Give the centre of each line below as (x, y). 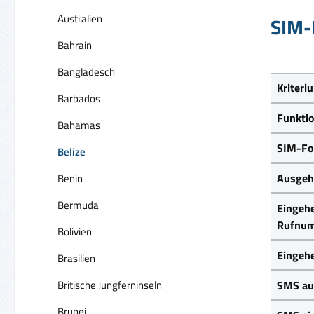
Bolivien (75, 231)
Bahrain (75, 45)
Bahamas (79, 125)
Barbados (79, 98)
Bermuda (78, 205)
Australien (80, 18)
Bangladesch (86, 71)
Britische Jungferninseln (110, 285)
